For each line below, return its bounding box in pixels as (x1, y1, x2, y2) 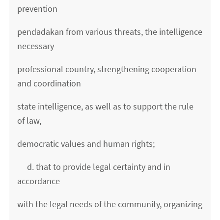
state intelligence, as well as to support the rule (17, 101, 194, 112)
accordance (17, 175, 60, 187)
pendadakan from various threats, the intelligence (17, 26, 203, 38)
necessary (17, 40, 55, 52)
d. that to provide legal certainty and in (17, 161, 171, 173)
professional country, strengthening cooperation (17, 63, 197, 75)
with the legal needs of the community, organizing (17, 198, 203, 210)
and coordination (17, 78, 82, 89)
